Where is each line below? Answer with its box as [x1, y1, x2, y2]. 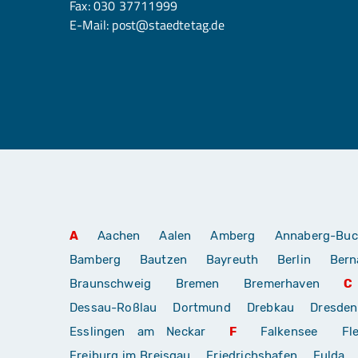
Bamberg [70, 252, 121, 267]
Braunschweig [70, 276, 152, 291]
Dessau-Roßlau [70, 300, 157, 315]
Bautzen [139, 252, 188, 267]
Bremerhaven [244, 276, 320, 291]
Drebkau [246, 300, 299, 315]
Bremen [175, 276, 220, 291]
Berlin [276, 252, 312, 267]
